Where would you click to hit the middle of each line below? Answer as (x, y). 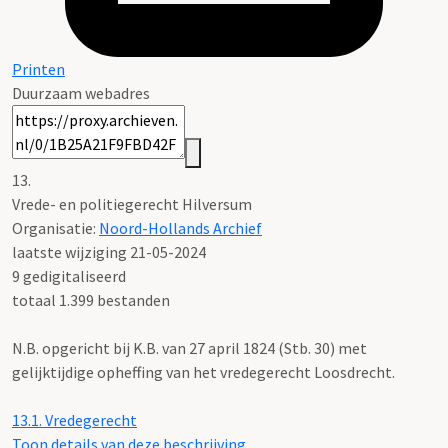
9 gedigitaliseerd (69, 275)
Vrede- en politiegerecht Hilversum (132, 203)
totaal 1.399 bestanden (91, 299)
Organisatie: (55, 227)
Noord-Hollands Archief (180, 227)
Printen (38, 68)
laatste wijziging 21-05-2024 (109, 251)
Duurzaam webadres (81, 92)
